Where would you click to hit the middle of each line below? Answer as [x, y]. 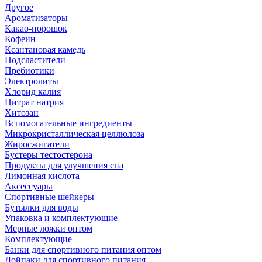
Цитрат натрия [34, 102]
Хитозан [22, 113]
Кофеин [20, 39]
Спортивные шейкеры [49, 197]
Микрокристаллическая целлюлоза [75, 134]
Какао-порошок [36, 28]
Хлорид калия [33, 92]
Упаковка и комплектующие [61, 218]
